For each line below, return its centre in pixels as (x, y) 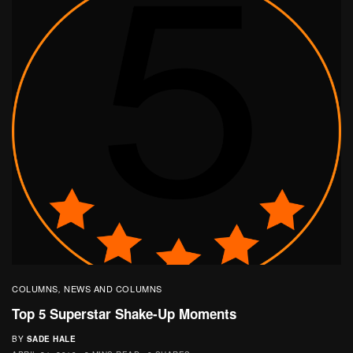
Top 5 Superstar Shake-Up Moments (124, 313)
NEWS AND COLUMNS (113, 288)
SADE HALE (51, 338)
